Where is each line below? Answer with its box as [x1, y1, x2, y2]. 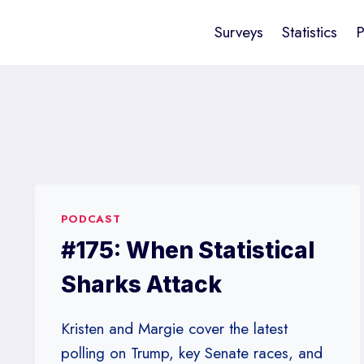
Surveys [214, 21, 264, 43]
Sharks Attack [60, 270, 222, 298]
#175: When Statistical [60, 236, 314, 264]
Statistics [282, 21, 338, 43]
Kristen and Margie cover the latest [60, 317, 288, 340]
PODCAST [60, 211, 121, 227]
